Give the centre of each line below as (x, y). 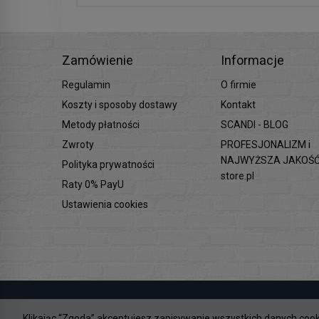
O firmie (239, 85)
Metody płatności (101, 125)
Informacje (253, 60)
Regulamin (86, 85)
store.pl (238, 176)
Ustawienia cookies (105, 204)
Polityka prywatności (108, 164)
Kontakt (239, 105)
